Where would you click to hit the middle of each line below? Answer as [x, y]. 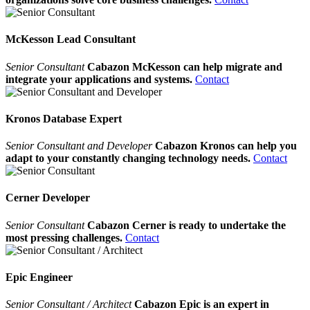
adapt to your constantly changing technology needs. [129, 158]
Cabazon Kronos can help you [226, 146]
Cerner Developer [48, 198]
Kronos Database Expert [64, 118]
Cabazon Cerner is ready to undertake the [186, 225]
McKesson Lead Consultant [71, 39]
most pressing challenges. [64, 237]
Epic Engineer [39, 277]
